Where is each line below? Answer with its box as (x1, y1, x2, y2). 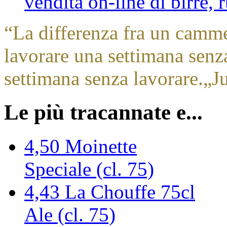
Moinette (65, 135, 137, 157)
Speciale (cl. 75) (24, 158, 154, 180)
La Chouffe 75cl (65, 180, 195, 203)
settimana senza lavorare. (4, 67, 203, 89)
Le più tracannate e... (4, 100, 203, 124)
